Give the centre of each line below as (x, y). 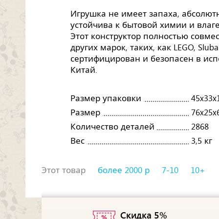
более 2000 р (124, 170)
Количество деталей (112, 127)
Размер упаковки (106, 98)
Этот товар (64, 170)
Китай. (84, 70)
